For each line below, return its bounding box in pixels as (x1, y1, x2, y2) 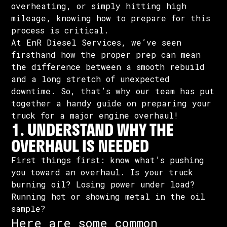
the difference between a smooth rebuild (11, 61, 205, 72)
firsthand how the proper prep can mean (11, 49, 201, 60)
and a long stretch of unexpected (11, 73, 170, 84)
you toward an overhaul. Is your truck (11, 167, 194, 177)
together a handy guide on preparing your (11, 98, 212, 108)
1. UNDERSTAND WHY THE (11, 117, 174, 142)
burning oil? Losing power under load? (11, 179, 196, 190)
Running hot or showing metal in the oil (11, 191, 206, 202)
